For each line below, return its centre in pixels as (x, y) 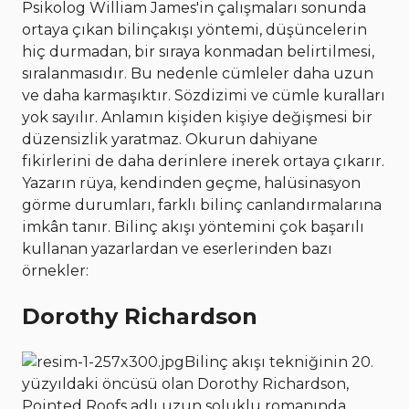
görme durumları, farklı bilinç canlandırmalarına (202, 205)
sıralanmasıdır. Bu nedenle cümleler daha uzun (198, 74)
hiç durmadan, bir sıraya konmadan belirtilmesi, (198, 52)
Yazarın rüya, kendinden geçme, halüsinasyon (191, 184)
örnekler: (55, 271)
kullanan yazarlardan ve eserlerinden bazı (177, 249)
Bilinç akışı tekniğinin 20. (279, 362)
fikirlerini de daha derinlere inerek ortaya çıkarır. (203, 162)
